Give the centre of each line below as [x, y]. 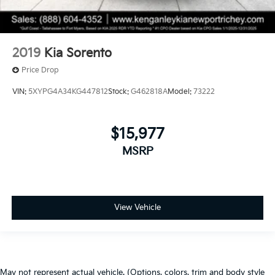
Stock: [119, 92]
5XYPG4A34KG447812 [68, 92]
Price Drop [40, 70]
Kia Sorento [78, 53]
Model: [180, 92]
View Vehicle [137, 208]
